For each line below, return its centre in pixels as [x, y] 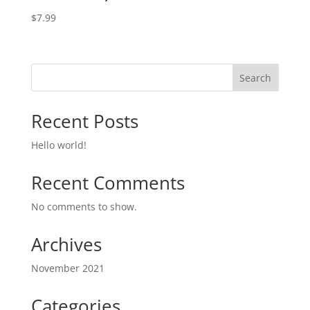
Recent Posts [84, 121]
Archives [66, 245]
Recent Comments [108, 183]
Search [256, 77]
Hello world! [58, 145]
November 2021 [67, 268]
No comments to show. [84, 207]
